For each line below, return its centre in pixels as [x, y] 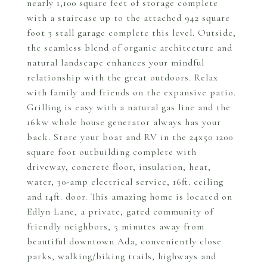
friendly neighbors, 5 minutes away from [116, 226]
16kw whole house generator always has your [124, 122]
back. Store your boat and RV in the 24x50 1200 [130, 137]
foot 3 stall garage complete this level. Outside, [131, 33]
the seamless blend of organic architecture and [130, 48]
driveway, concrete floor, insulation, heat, [119, 167]
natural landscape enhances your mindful [116, 63]
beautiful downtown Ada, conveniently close [124, 241]
